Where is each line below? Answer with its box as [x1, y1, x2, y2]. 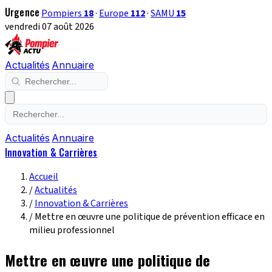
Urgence [5, 5, 40, 19]
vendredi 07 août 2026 [5, 20, 94, 33]
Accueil [29, 170, 58, 183]
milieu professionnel [29, 223, 115, 237]
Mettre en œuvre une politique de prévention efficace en [35, 210, 265, 223]
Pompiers [41, 7, 84, 20]
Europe [99, 7, 131, 20]
